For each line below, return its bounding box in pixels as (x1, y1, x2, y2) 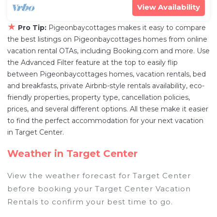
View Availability (137, 2, 200, 12)
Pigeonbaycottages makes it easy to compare (48, 23, 206, 32)
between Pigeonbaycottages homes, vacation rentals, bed (7, 70, 206, 79)
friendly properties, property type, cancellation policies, (7, 93, 190, 102)
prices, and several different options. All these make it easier (7, 105, 208, 114)
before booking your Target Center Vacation (7, 184, 191, 194)
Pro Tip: (18, 23, 46, 32)
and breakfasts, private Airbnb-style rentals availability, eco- (7, 81, 204, 91)
